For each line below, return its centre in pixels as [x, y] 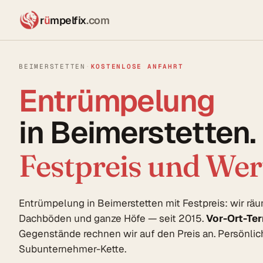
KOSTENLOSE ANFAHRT [137, 66]
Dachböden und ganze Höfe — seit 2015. [112, 219]
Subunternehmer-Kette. [73, 249]
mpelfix [68, 20]
